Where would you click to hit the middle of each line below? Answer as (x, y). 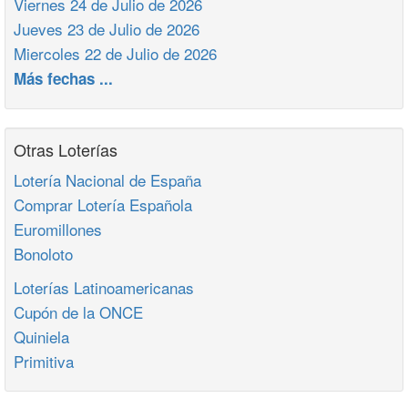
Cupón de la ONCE (78, 312)
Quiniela (41, 337)
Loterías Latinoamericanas (104, 287)
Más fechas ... (63, 78)
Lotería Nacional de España (107, 180)
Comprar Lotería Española (103, 204)
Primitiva (44, 361)
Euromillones (58, 229)
